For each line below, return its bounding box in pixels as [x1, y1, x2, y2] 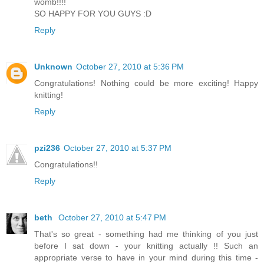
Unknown [34, 61, 72, 71]
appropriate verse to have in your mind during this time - [34, 252, 258, 262]
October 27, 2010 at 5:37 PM [64, 143, 171, 153]
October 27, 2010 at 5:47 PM [58, 212, 166, 222]
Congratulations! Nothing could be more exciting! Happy [34, 78, 258, 88]
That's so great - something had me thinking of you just [34, 229, 258, 239]
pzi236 [34, 143, 60, 153]
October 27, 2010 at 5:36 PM [76, 61, 184, 71]
